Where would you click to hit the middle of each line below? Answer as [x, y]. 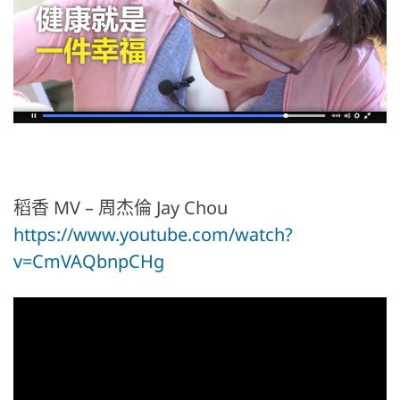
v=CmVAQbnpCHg [89, 262]
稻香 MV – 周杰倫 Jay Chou [121, 208]
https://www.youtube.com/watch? [153, 235]
